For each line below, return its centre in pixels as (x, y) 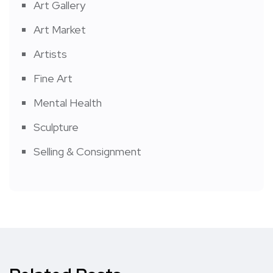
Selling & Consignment (87, 152)
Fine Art (53, 79)
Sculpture (56, 127)
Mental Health (68, 103)
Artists (50, 54)
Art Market (60, 30)
